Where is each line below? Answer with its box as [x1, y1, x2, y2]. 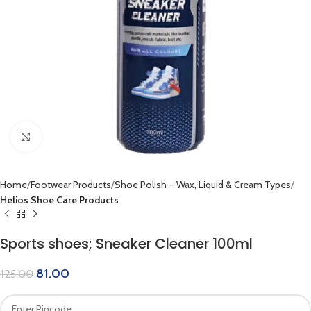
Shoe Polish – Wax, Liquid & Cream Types [115, 178, 291, 191]
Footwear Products [31, 178, 111, 191]
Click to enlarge [41, 131, 103, 142]
